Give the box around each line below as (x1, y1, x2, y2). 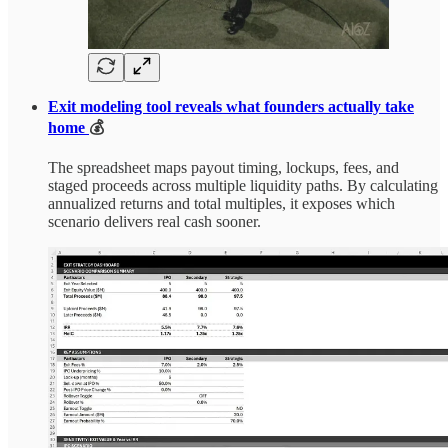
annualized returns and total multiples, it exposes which (48, 194, 395, 212)
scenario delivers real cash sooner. (48, 212, 261, 230)
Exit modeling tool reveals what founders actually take (48, 97, 414, 115)
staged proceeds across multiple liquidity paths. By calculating (48, 176, 438, 194)
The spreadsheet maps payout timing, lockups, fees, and (48, 158, 399, 176)
